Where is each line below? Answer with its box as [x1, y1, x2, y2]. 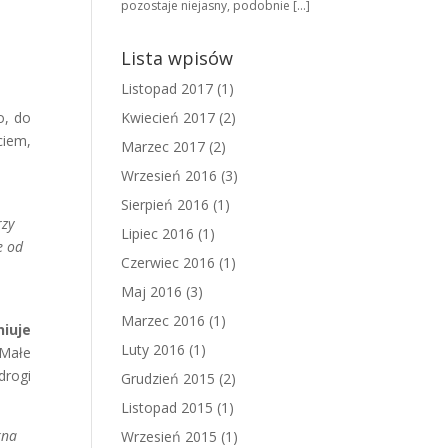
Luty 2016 [121, 340, 185, 359]
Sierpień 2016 [121, 195, 209, 214]
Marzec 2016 [121, 311, 205, 330]
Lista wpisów [121, 46, 233, 70]
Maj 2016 [121, 282, 182, 301]
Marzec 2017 [121, 137, 205, 156]
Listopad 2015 [121, 398, 213, 417]
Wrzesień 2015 [121, 427, 217, 446]
